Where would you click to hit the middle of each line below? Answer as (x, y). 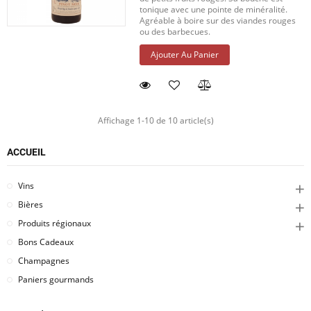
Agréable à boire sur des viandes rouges (218, 21)
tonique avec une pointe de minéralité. (214, 10)
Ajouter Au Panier (185, 55)
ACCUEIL (26, 152)
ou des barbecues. (175, 32)
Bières (31, 205)
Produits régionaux (54, 224)
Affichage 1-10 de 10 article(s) (155, 121)
